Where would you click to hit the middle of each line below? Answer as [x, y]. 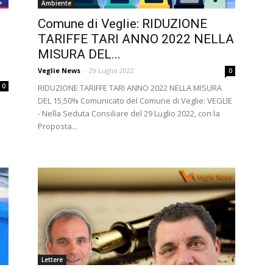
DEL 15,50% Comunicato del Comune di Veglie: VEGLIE [135, 101]
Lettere [52, 260]
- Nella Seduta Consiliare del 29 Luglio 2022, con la [129, 113]
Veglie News [59, 70]
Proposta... [58, 126]
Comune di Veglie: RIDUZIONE [122, 24]
